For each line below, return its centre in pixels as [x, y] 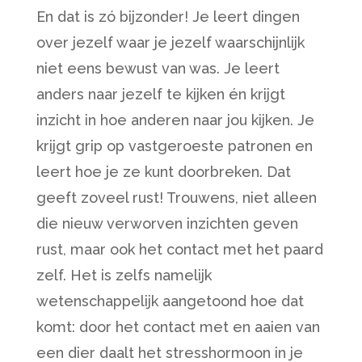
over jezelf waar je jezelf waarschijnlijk [170, 42]
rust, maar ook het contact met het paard [179, 249]
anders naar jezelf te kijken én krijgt [160, 94]
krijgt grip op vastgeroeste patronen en [174, 146]
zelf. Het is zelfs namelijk [124, 275]
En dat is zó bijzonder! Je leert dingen [168, 17]
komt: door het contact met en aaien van [178, 327]
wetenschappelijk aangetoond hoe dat [170, 301]
